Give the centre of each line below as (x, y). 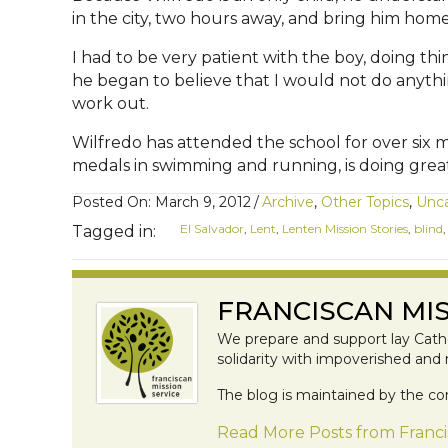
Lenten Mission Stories (345, 229)
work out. (110, 104)
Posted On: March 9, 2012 (161, 202)
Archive (288, 202)
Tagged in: (114, 232)
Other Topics (365, 202)
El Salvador (212, 229)
